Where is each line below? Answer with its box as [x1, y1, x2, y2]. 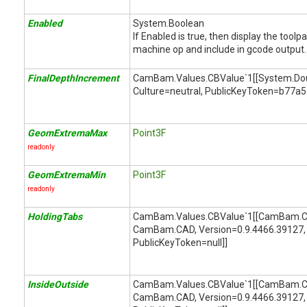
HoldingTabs [27, 211, 82, 222]
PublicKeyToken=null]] [133, 237, 228, 248]
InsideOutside [27, 279, 88, 290]
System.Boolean [133, 18, 204, 29]
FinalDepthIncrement [27, 73, 119, 84]
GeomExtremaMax [27, 127, 107, 138]
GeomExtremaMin [27, 169, 106, 180]
